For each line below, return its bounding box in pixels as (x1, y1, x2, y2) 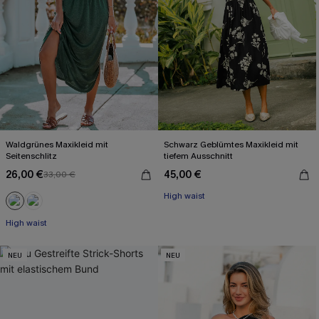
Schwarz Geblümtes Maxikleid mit (164, 139, 298, 150)
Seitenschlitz (6, 150, 57, 162)
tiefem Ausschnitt (164, 150, 233, 162)
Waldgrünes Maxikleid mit (6, 139, 108, 150)
